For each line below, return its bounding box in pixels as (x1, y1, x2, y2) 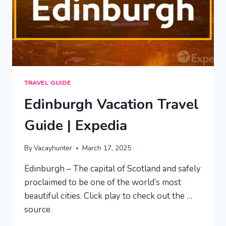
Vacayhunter (34, 143, 73, 153)
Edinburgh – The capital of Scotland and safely (24, 163, 201, 175)
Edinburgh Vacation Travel (24, 94, 199, 114)
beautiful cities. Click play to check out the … (24, 190, 192, 202)
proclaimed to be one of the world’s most (24, 177, 181, 189)
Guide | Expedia (24, 116, 127, 135)
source (24, 204, 50, 216)
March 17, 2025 (82, 143, 132, 153)
